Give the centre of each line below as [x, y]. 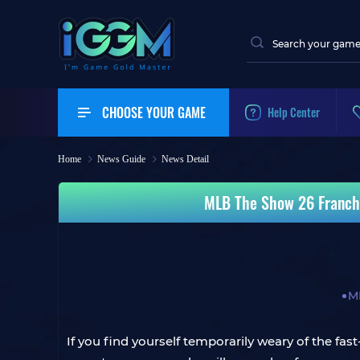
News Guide [121, 159]
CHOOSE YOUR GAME [154, 112]
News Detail [185, 159]
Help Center [294, 112]
